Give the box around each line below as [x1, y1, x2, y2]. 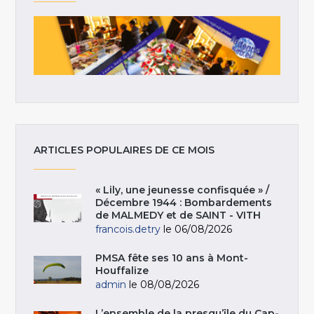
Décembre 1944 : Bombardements [95, 196, 273, 210]
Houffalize [95, 264, 149, 278]
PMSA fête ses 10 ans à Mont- [95, 252, 249, 265]
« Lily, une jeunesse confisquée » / [95, 184, 270, 197]
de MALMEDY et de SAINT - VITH [95, 209, 261, 222]
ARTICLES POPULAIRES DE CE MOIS [34, 144, 215, 157]
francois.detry [95, 223, 161, 236]
